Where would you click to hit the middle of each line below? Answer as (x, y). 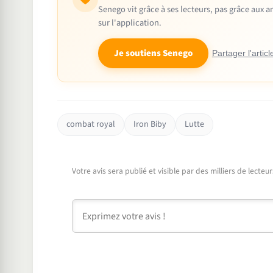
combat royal (90, 124)
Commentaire (100, 206)
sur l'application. (129, 23)
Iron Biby (150, 124)
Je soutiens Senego (153, 53)
